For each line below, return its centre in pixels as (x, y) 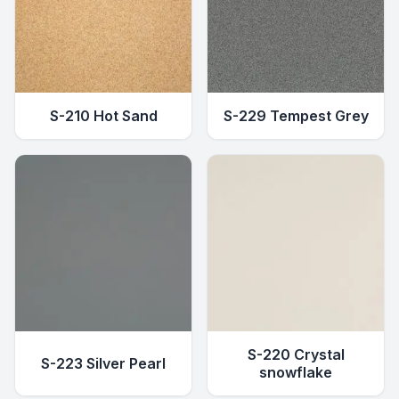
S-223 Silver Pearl (103, 364)
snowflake (296, 373)
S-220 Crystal (296, 355)
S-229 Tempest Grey (296, 116)
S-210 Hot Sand (103, 116)
